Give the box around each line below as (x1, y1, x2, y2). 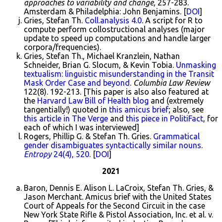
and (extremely (149, 96, 204, 106)
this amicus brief (109, 105, 168, 114)
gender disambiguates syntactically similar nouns (24, 141, 201, 150)
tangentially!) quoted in (24, 105, 109, 114)
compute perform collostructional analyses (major (24, 25, 205, 34)
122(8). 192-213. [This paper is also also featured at (24, 87, 209, 97)
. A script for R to (142, 16, 203, 25)
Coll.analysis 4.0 (85, 16, 142, 25)
